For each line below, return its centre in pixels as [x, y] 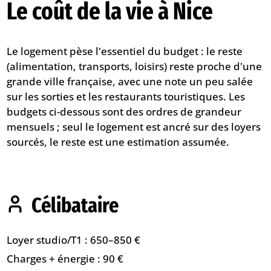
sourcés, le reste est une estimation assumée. [118, 142]
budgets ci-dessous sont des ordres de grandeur [124, 112]
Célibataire [75, 205]
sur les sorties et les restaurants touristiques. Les [126, 96]
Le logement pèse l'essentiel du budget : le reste [125, 51]
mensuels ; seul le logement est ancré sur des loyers [134, 127]
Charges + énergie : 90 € [65, 258]
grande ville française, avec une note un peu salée [130, 81]
